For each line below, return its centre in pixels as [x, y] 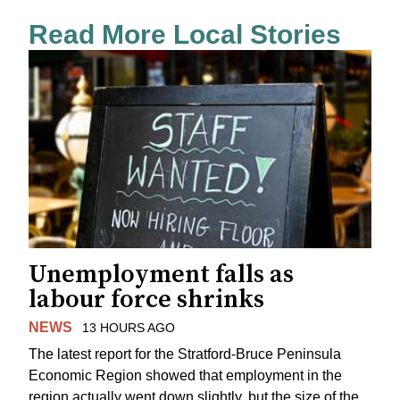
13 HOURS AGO [128, 327]
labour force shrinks [146, 299]
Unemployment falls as [161, 274]
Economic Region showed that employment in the [185, 376]
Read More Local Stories [185, 35]
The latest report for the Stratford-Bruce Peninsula [185, 354]
